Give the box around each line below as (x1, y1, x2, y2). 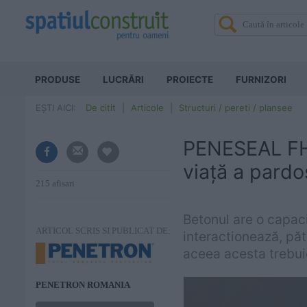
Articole (131, 102, 164, 113)
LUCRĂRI (103, 74, 144, 85)
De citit (86, 102, 116, 113)
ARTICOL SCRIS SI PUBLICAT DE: (36, 226, 171, 236)
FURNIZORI (236, 74, 286, 85)
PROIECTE (167, 74, 213, 85)
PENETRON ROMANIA (36, 280, 130, 290)
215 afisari (36, 178, 75, 188)
